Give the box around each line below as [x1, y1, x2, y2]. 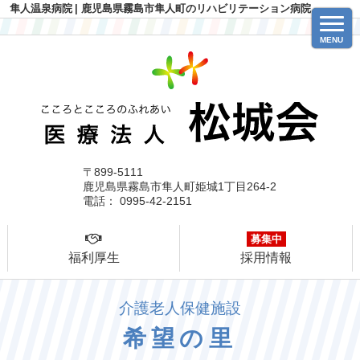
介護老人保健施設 [118, 300, 241, 317]
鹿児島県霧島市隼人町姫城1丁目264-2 [83, 180, 277, 194]
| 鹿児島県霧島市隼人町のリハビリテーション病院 [75, 2, 312, 15]
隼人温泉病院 [10, 2, 73, 15]
